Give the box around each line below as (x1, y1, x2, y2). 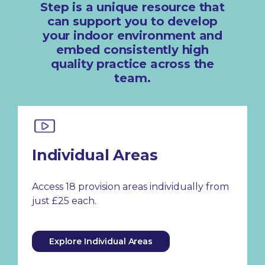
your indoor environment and (42, 28, 223, 43)
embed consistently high (56, 42, 209, 57)
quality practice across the (50, 56, 215, 71)
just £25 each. (32, 195, 96, 206)
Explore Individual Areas (49, 235, 153, 247)
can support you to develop (47, 14, 218, 28)
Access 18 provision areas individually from (32, 180, 229, 192)
